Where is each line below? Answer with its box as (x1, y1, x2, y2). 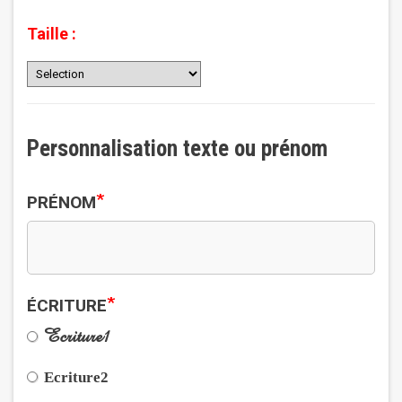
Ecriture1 (44, 328, 111, 346)
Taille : (27, 24, 76, 43)
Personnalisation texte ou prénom (27, 135, 328, 162)
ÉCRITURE (27, 295, 107, 316)
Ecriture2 (44, 369, 109, 386)
